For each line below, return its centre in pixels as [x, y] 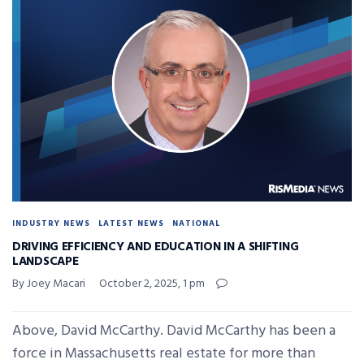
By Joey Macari [49, 284]
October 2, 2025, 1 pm [152, 284]
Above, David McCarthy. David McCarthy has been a [174, 331]
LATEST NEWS [131, 223]
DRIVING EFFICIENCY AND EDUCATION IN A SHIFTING [156, 247]
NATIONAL [196, 223]
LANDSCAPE [45, 261]
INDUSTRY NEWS [51, 223]
